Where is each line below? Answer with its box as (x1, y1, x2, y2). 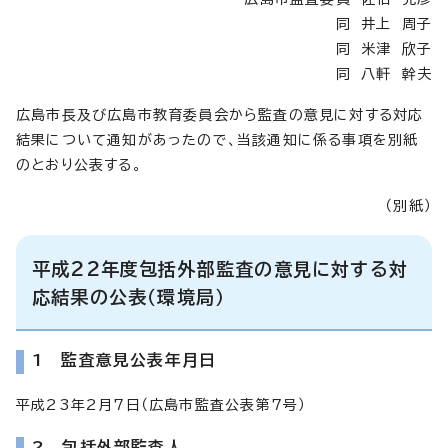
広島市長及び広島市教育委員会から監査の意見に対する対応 (16, 107, 424, 122)
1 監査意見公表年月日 (32, 351, 217, 368)
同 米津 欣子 (335, 41, 432, 56)
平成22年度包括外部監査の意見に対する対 (32, 259, 409, 278)
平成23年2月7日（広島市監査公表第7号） (16, 397, 307, 412)
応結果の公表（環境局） (32, 287, 226, 306)
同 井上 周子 (335, 16, 432, 31)
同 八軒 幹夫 (335, 66, 432, 81)
